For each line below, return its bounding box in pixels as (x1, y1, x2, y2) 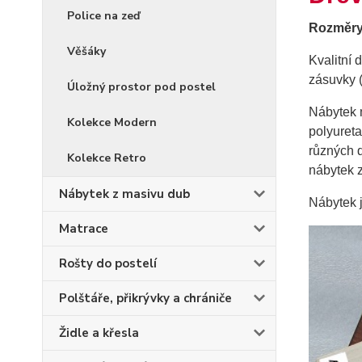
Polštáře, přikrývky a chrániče (59, 290, 232, 306)
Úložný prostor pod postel (67, 79, 216, 95)
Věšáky (67, 44, 106, 59)
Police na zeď (67, 8, 140, 23)
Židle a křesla (59, 325, 139, 341)
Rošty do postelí (59, 255, 157, 271)
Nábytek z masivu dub (59, 186, 190, 202)
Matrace (59, 221, 108, 237)
